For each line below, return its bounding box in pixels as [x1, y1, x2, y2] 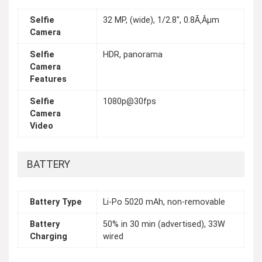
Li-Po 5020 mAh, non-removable [103, 197, 225, 208]
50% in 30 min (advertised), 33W [103, 219, 225, 230]
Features [30, 74, 67, 85]
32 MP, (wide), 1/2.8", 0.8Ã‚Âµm [103, 15, 219, 26]
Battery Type [30, 197, 82, 208]
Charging [30, 232, 67, 242]
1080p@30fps [103, 96, 156, 107]
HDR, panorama [103, 50, 163, 60]
